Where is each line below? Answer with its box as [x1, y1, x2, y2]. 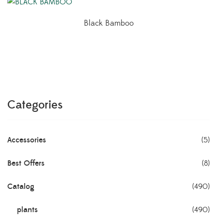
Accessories [7, 135, 46, 145]
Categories [7, 97, 63, 112]
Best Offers [7, 158, 45, 168]
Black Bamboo [83, 17, 134, 29]
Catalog [7, 181, 34, 191]
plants [17, 204, 38, 215]
